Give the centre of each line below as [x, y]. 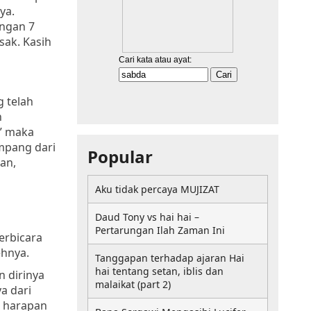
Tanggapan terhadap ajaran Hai [170, 258]
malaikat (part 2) [133, 284]
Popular [120, 157]
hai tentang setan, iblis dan [159, 271]
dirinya [26, 275]
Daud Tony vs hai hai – [147, 217]
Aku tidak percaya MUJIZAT [157, 189]
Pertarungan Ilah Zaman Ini [160, 230]
